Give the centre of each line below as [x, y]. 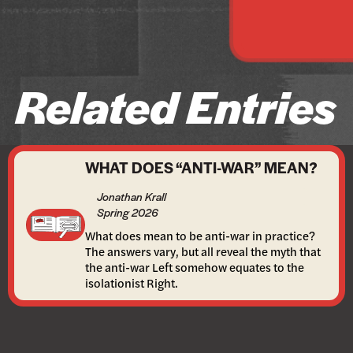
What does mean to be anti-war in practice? [200, 235]
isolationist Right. [132, 282]
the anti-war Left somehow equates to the [195, 267]
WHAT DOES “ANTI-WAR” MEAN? [201, 167]
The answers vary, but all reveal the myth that [203, 251]
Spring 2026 [128, 212]
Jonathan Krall [132, 196]
